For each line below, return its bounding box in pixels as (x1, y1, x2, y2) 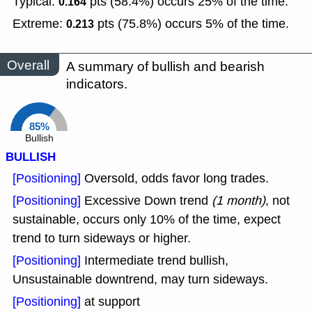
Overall (7, 56, 49, 74)
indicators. (66, 75, 127, 93)
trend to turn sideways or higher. (13, 230, 191, 247)
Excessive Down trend (84, 192, 212, 210)
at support (84, 293, 140, 311)
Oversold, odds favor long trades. (84, 170, 269, 187)
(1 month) (212, 192, 265, 210)
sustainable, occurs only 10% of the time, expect (13, 211, 281, 228)
